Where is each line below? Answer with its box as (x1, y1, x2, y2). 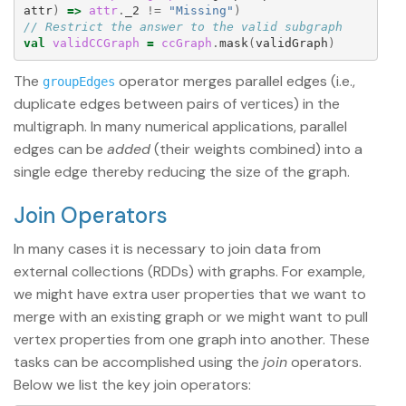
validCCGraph (52, 35, 140, 50)
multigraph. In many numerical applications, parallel (14, 117, 347, 137)
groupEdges (43, 74, 115, 90)
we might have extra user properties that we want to (14, 285, 366, 304)
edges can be (14, 140, 107, 159)
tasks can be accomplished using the (14, 353, 263, 372)
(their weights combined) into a (150, 140, 362, 159)
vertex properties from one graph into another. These (14, 330, 370, 350)
